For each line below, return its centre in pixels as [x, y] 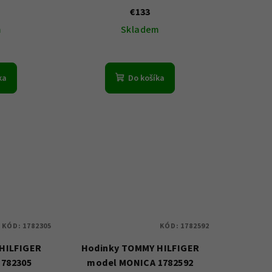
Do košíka [147, 78]
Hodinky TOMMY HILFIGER [140, 249]
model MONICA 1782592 [140, 263]
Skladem [140, 29]
